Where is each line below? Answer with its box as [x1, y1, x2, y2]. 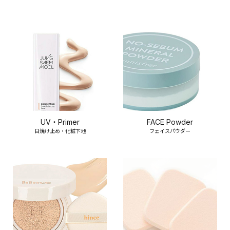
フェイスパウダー [149, 127, 191, 134]
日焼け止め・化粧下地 [34, 127, 86, 134]
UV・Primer [40, 117, 80, 126]
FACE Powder [147, 117, 194, 126]
